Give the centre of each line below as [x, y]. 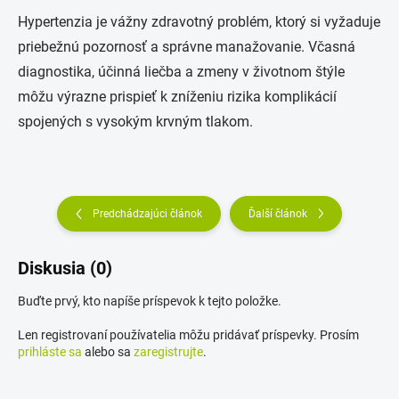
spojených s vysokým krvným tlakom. [135, 122]
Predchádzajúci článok [147, 214]
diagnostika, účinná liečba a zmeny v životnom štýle [181, 72]
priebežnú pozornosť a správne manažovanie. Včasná [187, 47]
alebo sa [108, 351]
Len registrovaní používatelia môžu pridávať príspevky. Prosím [188, 334]
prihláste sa [50, 351]
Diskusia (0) [65, 268]
